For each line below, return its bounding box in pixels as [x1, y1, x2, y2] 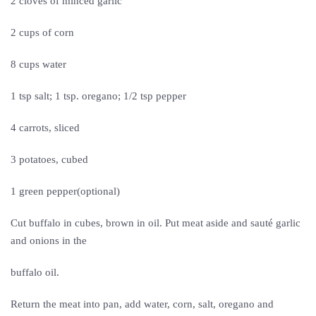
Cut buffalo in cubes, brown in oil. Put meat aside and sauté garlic [11, 217, 300, 229]
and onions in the [11, 235, 90, 246]
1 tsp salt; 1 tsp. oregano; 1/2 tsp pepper [11, 90, 189, 102]
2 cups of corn [11, 27, 77, 38]
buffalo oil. [11, 267, 59, 278]
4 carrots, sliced [11, 122, 83, 133]
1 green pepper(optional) [11, 186, 120, 197]
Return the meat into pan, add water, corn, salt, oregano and [11, 298, 274, 310]
